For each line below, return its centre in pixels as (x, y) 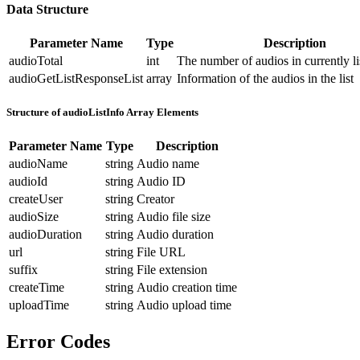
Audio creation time (187, 288)
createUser (36, 199)
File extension (172, 270)
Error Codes (58, 342)
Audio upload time (184, 305)
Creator (155, 199)
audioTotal (36, 61)
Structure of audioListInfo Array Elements (102, 112)
